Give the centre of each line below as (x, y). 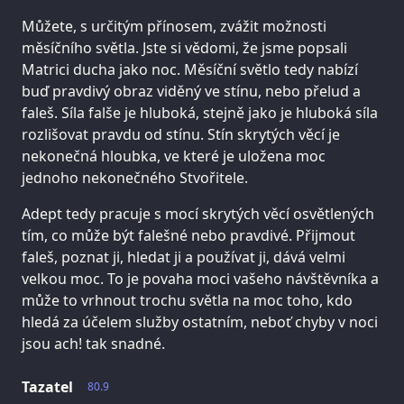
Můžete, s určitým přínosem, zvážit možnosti (174, 27)
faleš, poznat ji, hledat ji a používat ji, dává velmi (184, 257)
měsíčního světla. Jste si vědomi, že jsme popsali (184, 48)
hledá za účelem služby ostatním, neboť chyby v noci (200, 322)
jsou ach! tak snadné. (93, 344)
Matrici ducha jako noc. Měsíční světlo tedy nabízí (190, 70)
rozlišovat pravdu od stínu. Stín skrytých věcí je (181, 135)
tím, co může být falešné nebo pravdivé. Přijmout (188, 236)
